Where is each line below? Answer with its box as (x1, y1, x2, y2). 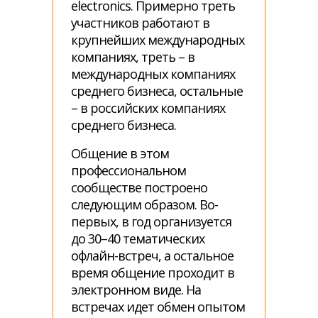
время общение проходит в (71, 264, 234, 281)
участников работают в (71, 14, 209, 31)
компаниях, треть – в (71, 48, 194, 65)
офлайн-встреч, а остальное (71, 247, 234, 264)
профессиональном (71, 162, 186, 179)
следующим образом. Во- (71, 196, 218, 213)
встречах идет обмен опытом (71, 298, 245, 315)
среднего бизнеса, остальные (71, 82, 243, 99)
